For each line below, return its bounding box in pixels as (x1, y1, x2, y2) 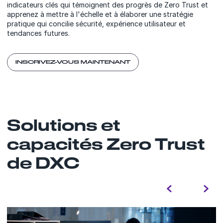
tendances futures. (7, 29, 70, 38)
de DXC (7, 153, 80, 172)
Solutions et (7, 115, 120, 134)
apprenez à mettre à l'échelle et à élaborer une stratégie (7, 10, 193, 19)
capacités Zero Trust (7, 134, 205, 153)
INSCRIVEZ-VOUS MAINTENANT (15, 59, 130, 65)
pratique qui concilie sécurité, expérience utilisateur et (7, 19, 186, 28)
